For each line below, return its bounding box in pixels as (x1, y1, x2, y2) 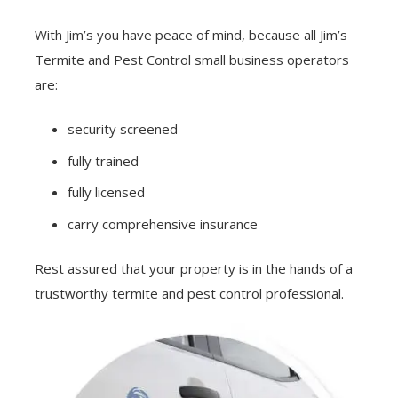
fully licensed (68, 183, 146, 201)
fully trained (68, 151, 139, 170)
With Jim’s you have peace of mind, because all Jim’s (34, 25, 347, 44)
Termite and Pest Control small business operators (34, 50, 349, 68)
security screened (68, 120, 179, 138)
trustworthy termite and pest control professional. (34, 284, 344, 302)
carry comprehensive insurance (68, 214, 259, 233)
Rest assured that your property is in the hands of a (34, 259, 353, 277)
